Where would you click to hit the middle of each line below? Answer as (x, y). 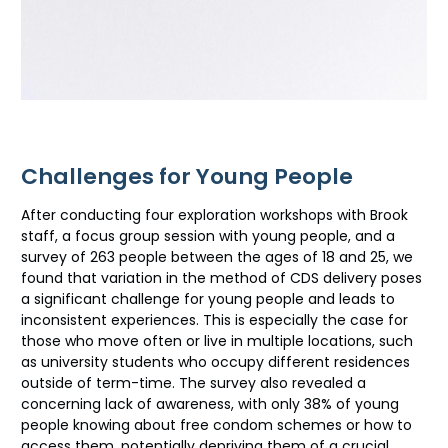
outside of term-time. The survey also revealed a (193, 383)
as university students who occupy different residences (215, 362)
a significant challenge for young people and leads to (208, 299)
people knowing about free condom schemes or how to (216, 425)
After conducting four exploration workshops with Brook (214, 215)
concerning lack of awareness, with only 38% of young (210, 404)
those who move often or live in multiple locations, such (217, 341)
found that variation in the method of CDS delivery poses (221, 278)
